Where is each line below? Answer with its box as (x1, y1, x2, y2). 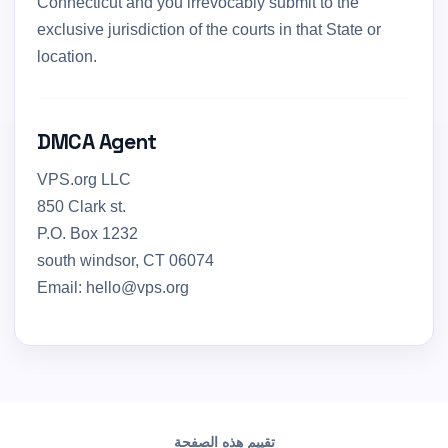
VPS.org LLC (37, 171, 131, 188)
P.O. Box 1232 (37, 225, 138, 242)
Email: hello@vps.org (37, 279, 189, 296)
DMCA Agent (37, 128, 157, 155)
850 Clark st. (37, 198, 126, 215)
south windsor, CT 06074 (37, 252, 214, 269)
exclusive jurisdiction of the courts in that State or (37, 21, 381, 38)
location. (37, 48, 97, 65)
